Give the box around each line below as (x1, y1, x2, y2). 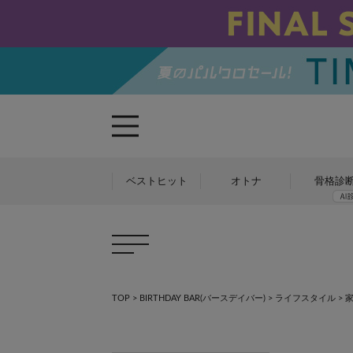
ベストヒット (125, 176, 188, 187)
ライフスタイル (275, 294, 336, 303)
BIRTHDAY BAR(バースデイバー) (139, 294, 266, 303)
